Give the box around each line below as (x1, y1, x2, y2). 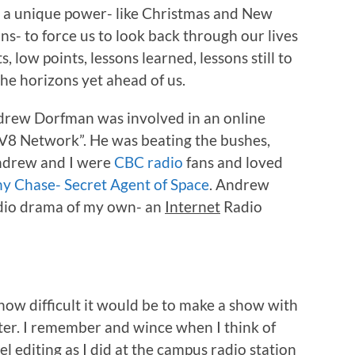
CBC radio (114, 152, 183, 171)
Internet (165, 197, 220, 216)
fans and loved (183, 152, 283, 171)
